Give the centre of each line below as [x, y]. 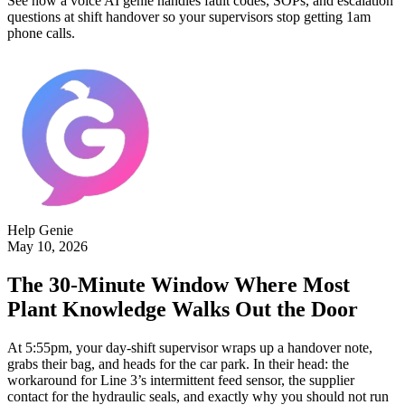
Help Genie [40, 231]
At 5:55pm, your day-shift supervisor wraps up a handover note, [190, 348]
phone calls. [41, 33]
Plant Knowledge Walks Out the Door [183, 310]
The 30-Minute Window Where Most [179, 285]
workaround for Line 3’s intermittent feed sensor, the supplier [181, 381]
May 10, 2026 [47, 247]
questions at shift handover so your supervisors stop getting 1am [189, 17]
